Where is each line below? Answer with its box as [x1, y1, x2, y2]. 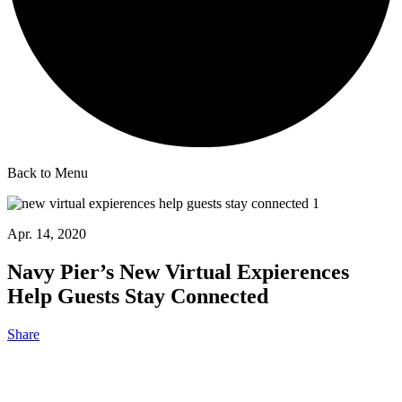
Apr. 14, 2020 [7, 226, 86, 242]
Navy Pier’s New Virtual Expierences [7, 260, 349, 284]
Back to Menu [7, 165, 88, 181]
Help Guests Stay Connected [7, 284, 268, 309]
